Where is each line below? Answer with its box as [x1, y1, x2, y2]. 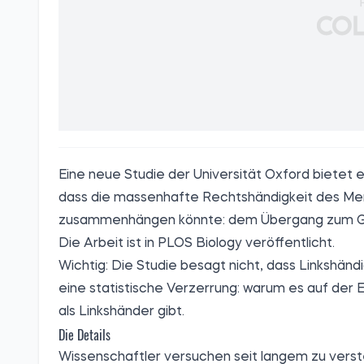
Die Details [58, 325, 110, 345]
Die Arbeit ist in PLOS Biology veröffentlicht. [58, 237, 335, 251]
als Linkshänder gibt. [58, 305, 184, 319]
